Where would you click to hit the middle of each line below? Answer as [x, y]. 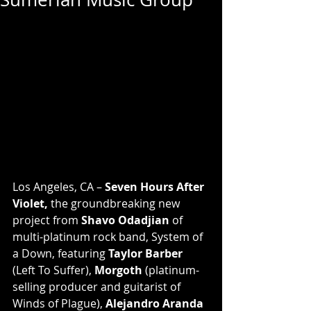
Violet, [30, 203]
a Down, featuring [60, 253]
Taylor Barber [145, 253]
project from [47, 220]
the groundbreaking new [115, 203]
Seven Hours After [156, 186]
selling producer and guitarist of [98, 286]
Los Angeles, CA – [59, 186]
